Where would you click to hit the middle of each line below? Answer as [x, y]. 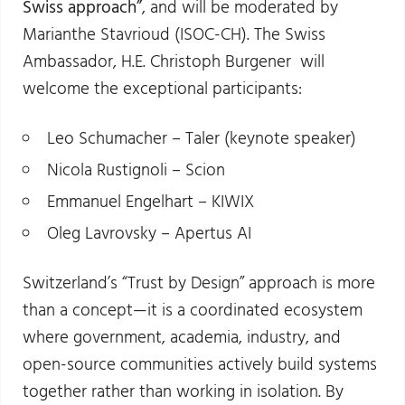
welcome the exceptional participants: [163, 89]
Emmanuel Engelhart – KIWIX [151, 202]
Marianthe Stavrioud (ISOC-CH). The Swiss [174, 35]
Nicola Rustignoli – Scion [137, 170]
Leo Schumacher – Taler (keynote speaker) [202, 139]
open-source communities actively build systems [200, 365]
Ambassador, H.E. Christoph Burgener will [174, 62]
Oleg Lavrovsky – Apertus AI [150, 234]
